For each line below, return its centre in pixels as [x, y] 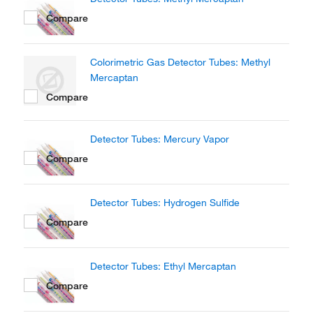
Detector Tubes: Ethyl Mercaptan [163, 266]
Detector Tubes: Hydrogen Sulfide [165, 203]
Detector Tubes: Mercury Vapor [160, 139]
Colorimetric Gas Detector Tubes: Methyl [180, 62]
